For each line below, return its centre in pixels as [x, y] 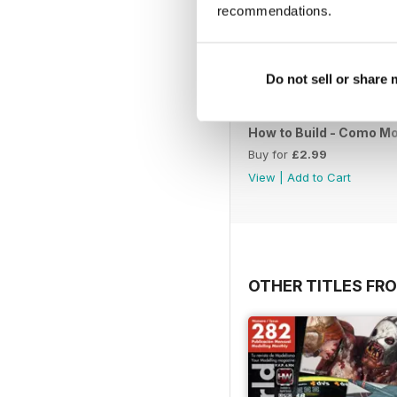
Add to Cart [319, 177]
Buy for [270, 154]
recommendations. [274, 11]
